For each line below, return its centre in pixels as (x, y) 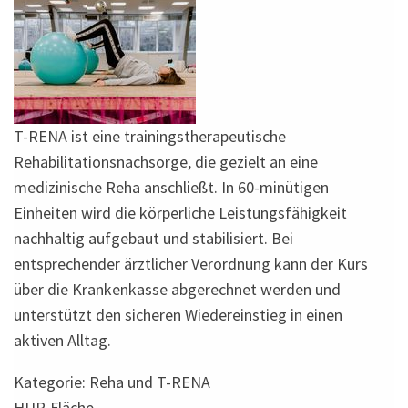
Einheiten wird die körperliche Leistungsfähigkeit (180, 213)
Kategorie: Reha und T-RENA (112, 382)
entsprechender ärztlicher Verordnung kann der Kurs (190, 264)
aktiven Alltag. (62, 341)
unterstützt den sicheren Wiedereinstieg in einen (178, 315)
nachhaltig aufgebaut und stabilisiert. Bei (153, 239)
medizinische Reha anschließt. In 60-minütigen (171, 188)
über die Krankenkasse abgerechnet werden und (177, 290)
